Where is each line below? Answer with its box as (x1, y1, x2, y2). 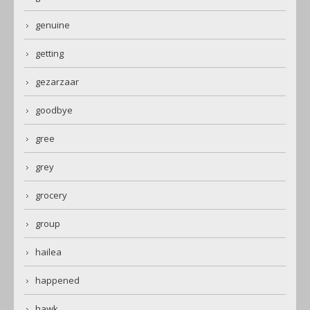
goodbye (35, 104, 73, 117)
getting (35, 47, 64, 60)
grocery (35, 189, 67, 202)
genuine (35, 19, 70, 32)
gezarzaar (35, 75, 79, 89)
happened (35, 274, 80, 287)
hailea (35, 246, 62, 259)
